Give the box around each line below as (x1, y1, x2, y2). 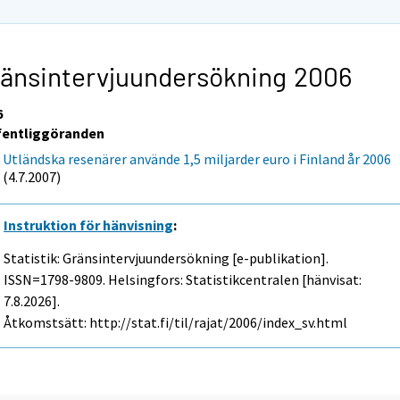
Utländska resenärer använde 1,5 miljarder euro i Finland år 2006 (3, 149, 392, 168)
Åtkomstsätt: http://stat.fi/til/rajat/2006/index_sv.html (4, 312, 348, 331)
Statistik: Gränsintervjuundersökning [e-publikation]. (4, 248, 329, 267)
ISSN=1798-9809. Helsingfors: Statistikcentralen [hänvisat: (4, 270, 362, 288)
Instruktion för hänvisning (4, 216, 174, 235)
